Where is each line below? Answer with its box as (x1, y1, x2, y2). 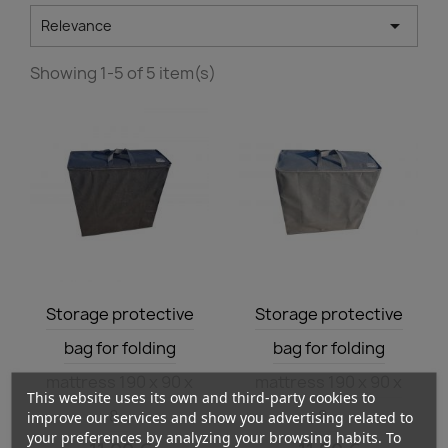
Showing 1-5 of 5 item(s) (30, 62, 216, 84)
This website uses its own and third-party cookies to (26, 387, 375, 406)
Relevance (41, 16, 112, 35)
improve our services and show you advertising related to (26, 407, 413, 426)
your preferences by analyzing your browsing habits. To (26, 427, 401, 446)
